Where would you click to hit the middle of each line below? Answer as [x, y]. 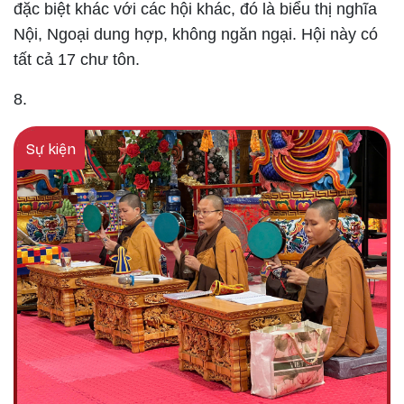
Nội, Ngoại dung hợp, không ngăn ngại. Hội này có [196, 35]
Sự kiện [51, 150]
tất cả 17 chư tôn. [77, 60]
